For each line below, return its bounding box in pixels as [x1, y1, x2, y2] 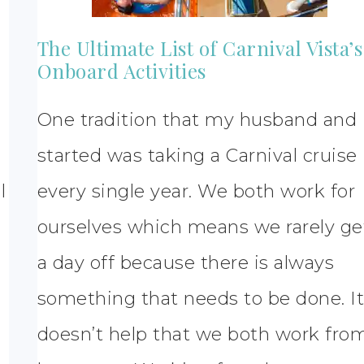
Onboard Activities [37, 58, 206, 84]
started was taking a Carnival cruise [37, 145, 357, 167]
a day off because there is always [37, 252, 335, 275]
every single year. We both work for [37, 180, 356, 203]
